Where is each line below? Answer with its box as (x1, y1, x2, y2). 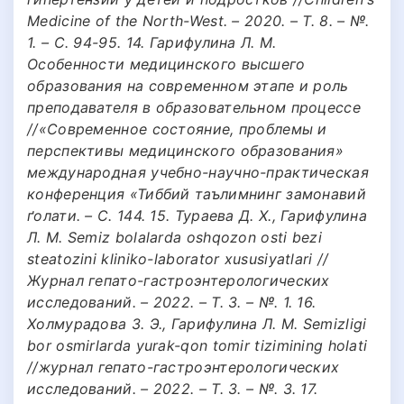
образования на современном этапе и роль (27, 76, 349, 95)
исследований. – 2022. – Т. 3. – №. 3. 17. (27, 379, 318, 398)
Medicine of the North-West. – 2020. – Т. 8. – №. (27, 11, 370, 30)
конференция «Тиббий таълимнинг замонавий (27, 184, 366, 203)
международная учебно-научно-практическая (27, 162, 369, 181)
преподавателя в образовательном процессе (27, 97, 361, 116)
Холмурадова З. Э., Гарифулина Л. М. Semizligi (27, 314, 367, 333)
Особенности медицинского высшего (27, 54, 306, 73)
